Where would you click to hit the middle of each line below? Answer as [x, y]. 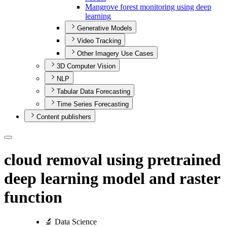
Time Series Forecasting [93, 104]
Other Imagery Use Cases [115, 54]
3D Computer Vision [86, 66]
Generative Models [105, 28]
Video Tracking [99, 41]
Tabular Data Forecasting [93, 92]
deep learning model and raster [112, 178]
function [33, 197]
